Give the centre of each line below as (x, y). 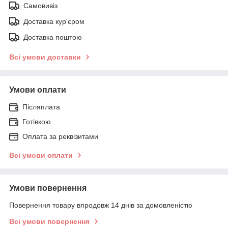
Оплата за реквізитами (60, 136)
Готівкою (37, 121)
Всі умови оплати (41, 155)
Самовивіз (40, 5)
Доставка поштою (53, 37)
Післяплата (41, 107)
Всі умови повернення (49, 221)
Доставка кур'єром (54, 21)
